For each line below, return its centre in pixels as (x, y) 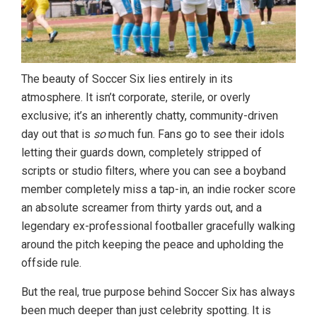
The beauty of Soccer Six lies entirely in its (127, 79)
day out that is (56, 134)
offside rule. (51, 263)
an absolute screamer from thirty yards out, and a (142, 207)
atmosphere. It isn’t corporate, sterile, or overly (136, 97)
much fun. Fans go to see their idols (195, 134)
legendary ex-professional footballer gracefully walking (158, 226)
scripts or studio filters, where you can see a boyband (154, 171)
